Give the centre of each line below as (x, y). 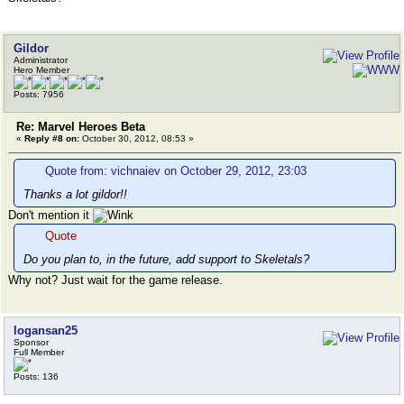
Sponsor (31, 342)
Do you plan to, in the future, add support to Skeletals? (166, 259)
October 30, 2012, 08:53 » (137, 138)
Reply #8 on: (52, 138)
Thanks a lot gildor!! (75, 194)
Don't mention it (50, 215)
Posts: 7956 (39, 94)
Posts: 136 (36, 376)
